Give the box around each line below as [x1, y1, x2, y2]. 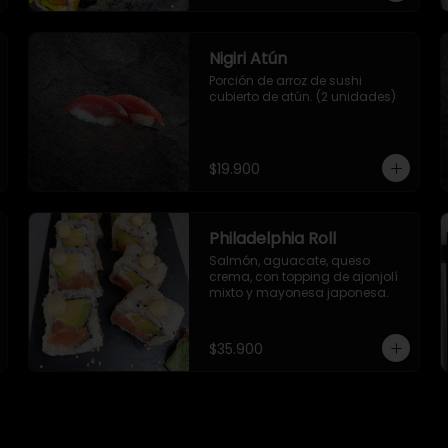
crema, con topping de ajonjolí [209, 268, 398, 285]
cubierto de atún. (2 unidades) [209, 88, 396, 105]
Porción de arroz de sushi [209, 72, 362, 89]
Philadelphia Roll [209, 227, 336, 250]
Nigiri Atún [209, 47, 287, 70]
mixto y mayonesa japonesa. [209, 284, 389, 301]
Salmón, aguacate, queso [209, 252, 370, 269]
